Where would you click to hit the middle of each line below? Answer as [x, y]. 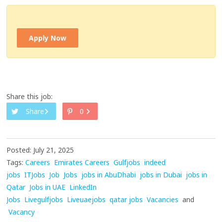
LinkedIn [83, 187]
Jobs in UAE [48, 187]
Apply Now [48, 38]
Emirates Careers [82, 163]
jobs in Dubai [161, 175]
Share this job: [30, 97]
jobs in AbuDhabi [109, 175]
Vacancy [22, 212]
